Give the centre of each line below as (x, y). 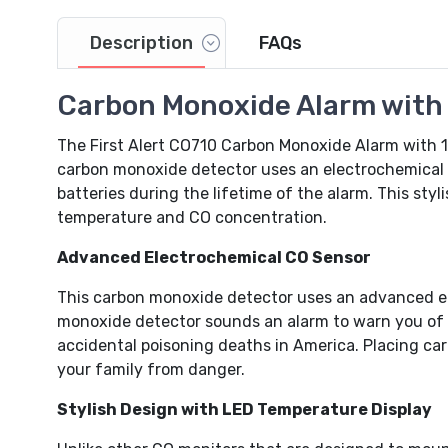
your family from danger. (151, 370)
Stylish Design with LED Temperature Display (244, 410)
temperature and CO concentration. (192, 218)
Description (141, 43)
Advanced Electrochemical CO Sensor (214, 258)
